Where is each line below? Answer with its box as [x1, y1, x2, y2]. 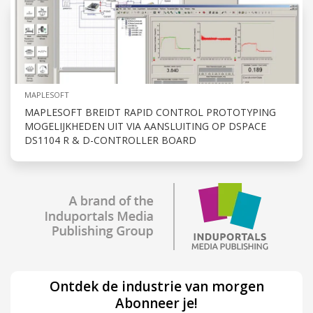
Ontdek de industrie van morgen [49, 277, 264, 296]
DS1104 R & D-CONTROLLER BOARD [24, 133, 196, 147]
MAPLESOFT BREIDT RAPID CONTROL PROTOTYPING [24, 105, 276, 119]
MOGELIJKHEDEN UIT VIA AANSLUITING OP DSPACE [24, 119, 266, 133]
